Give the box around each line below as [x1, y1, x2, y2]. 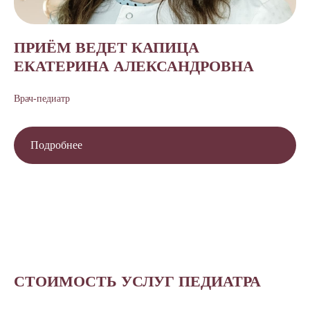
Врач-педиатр [14, 93, 70, 104]
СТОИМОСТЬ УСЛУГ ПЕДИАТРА [14, 273, 261, 290]
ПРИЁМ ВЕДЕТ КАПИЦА [14, 39, 199, 56]
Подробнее [30, 139, 82, 151]
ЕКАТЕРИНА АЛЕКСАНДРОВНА [14, 57, 254, 75]
